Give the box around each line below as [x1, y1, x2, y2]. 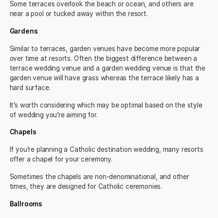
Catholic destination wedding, [69, 145, 161, 154]
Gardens [9, 27, 38, 36]
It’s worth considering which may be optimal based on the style [9, 101, 202, 109]
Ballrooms [9, 200, 43, 208]
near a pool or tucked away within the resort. [9, 10, 148, 18]
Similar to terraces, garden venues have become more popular [9, 44, 200, 53]
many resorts [161, 145, 203, 154]
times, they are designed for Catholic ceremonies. [9, 182, 162, 190]
